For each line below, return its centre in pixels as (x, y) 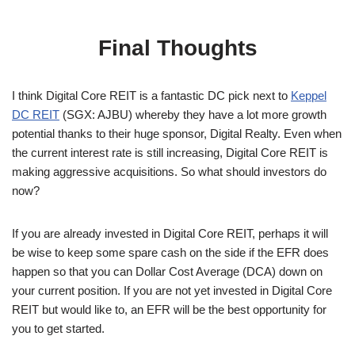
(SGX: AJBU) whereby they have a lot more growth (193, 114)
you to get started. (58, 328)
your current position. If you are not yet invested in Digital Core (172, 290)
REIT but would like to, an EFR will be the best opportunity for (169, 309)
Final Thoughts (177, 48)
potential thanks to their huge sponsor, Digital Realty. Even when (177, 133)
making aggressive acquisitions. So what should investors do (169, 171)
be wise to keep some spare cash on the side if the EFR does (170, 252)
